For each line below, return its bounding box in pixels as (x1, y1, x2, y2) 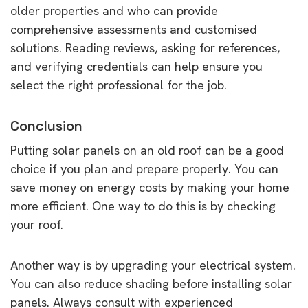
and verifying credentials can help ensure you (10, 58, 263, 74)
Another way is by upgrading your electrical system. (10, 256, 296, 273)
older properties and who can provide (10, 2, 218, 19)
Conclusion (10, 116, 82, 135)
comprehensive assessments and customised (10, 21, 257, 37)
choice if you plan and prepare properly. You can (10, 160, 278, 177)
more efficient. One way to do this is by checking (10, 197, 276, 214)
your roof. (10, 216, 63, 232)
